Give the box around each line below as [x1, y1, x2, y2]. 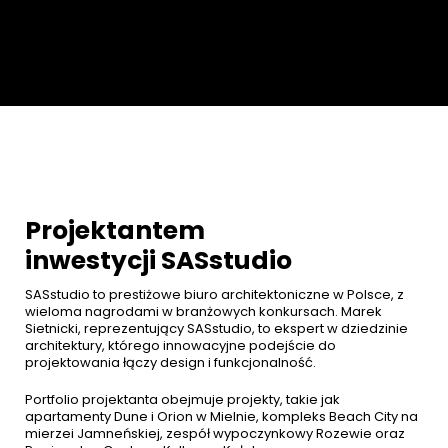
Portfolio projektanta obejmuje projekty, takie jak [25, 390, 340, 410]
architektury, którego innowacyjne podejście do [25, 336, 336, 356]
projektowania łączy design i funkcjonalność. [25, 353, 316, 373]
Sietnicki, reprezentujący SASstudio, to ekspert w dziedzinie [25, 319, 408, 339]
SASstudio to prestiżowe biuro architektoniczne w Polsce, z [25, 285, 404, 305]
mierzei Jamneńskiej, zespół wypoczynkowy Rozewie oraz [25, 424, 405, 444]
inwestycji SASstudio [25, 243, 292, 279]
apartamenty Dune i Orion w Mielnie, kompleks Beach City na [25, 407, 418, 427]
